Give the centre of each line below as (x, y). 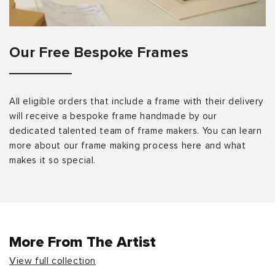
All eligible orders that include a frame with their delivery (137, 101)
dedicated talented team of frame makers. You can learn (136, 131)
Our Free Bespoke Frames (99, 52)
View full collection (52, 261)
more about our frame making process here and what (128, 145)
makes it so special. (52, 160)
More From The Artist (83, 242)
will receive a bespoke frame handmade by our (113, 116)
